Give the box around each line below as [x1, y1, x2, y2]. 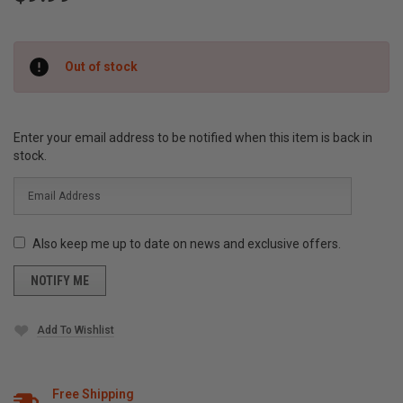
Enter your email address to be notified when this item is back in [13, 130, 372, 145]
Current [13, 42, 59, 58]
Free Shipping [52, 386, 134, 401]
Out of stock [65, 58, 138, 74]
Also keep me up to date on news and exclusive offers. [32, 236, 341, 251]
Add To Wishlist [37, 324, 114, 337]
